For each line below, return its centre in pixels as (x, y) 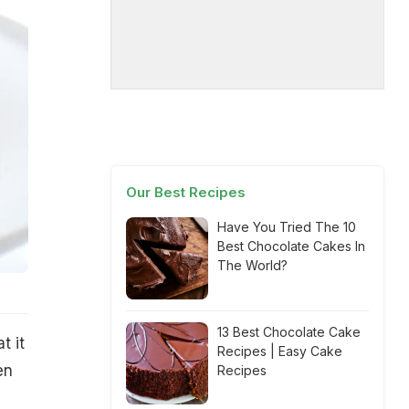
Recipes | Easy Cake (280, 351)
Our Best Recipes (186, 192)
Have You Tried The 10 (287, 227)
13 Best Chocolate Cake (289, 332)
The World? (252, 265)
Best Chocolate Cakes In (291, 246)
